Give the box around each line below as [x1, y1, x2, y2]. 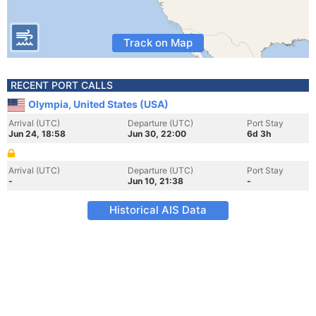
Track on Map [123, 36, 193, 49]
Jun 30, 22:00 [128, 128, 186, 139]
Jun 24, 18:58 [8, 128, 66, 139]
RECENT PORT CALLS [11, 79, 113, 91]
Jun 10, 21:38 [128, 176, 183, 186]
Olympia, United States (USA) [28, 98, 169, 110]
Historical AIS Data [109, 203, 207, 217]
